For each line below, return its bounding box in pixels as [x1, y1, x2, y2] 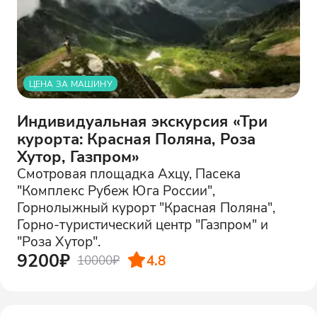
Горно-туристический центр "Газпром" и [16, 215, 269, 233]
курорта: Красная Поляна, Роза [16, 128, 256, 149]
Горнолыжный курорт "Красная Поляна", [16, 198, 276, 216]
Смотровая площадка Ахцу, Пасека [16, 164, 241, 182]
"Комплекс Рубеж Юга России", [16, 181, 216, 199]
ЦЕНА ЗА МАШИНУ [28, 78, 113, 89]
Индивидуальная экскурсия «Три [16, 110, 268, 131]
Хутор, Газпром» [16, 146, 140, 166]
